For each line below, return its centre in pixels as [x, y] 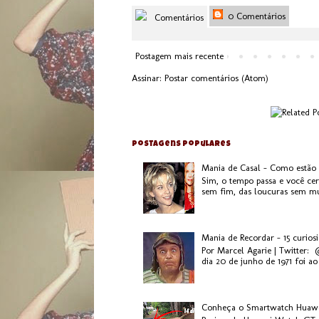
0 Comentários [255, 16]
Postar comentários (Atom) [216, 78]
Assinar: [148, 78]
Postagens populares [181, 144]
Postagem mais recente [179, 56]
